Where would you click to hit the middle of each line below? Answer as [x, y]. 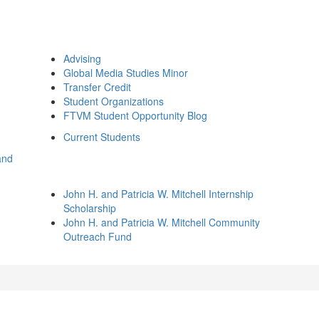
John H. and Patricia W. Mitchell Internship [158, 194]
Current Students [102, 137]
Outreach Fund [98, 236]
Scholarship [90, 208]
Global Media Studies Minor [126, 73]
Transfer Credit [97, 87]
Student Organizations [114, 101]
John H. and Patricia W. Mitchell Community [162, 222]
